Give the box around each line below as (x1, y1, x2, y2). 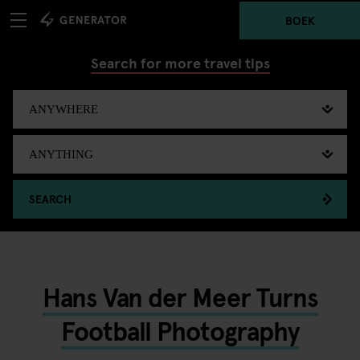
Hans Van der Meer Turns (42, 279, 318, 314)
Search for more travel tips (90, 52, 270, 72)
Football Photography (61, 313, 299, 348)
